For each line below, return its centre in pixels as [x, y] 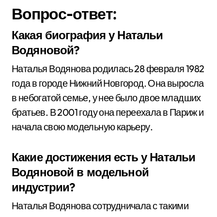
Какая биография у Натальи [87, 35]
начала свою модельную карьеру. [82, 127]
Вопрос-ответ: [64, 14]
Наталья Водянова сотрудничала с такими [100, 206]
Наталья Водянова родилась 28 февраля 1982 [108, 69]
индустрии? [44, 187]
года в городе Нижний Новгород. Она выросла [108, 83]
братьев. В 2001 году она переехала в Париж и [108, 112]
